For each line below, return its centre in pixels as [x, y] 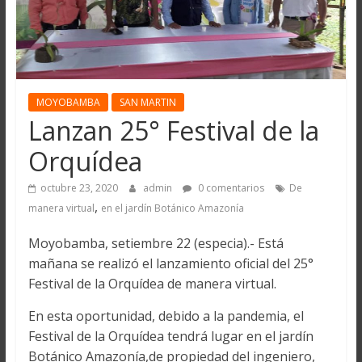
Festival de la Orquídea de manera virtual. [152, 284]
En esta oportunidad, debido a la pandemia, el [166, 316]
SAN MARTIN [147, 103]
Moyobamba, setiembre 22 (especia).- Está [156, 244]
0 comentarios [229, 188]
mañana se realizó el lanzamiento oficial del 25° [170, 264]
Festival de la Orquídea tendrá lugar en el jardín [170, 337]
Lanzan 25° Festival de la [173, 131]
